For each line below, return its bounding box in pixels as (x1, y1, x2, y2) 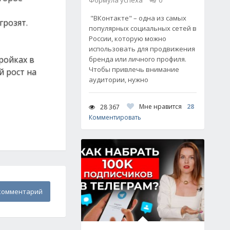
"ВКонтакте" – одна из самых (89, 13, 186, 23)
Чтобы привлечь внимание (89, 65, 179, 74)
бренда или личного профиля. (89, 54, 186, 64)
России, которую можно (89, 34, 166, 43)
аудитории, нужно (89, 75, 148, 84)
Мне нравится (139, 102, 182, 111)
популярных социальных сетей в (89, 24, 197, 33)
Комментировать (89, 113, 141, 122)
